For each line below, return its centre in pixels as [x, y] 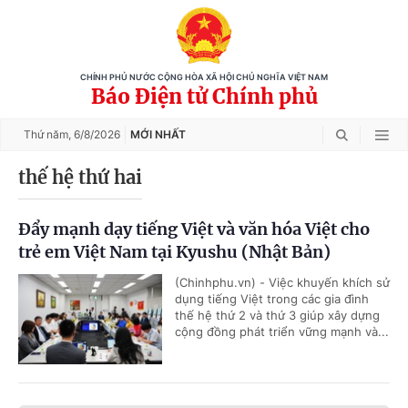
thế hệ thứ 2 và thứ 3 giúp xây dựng [277, 315]
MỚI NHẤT [158, 134]
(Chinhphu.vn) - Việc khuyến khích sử [282, 282]
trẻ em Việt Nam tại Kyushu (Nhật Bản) [174, 252]
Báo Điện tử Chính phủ [204, 97]
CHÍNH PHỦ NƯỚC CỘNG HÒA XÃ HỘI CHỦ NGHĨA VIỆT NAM [204, 77]
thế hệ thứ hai [80, 177]
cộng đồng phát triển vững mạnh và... [282, 331]
